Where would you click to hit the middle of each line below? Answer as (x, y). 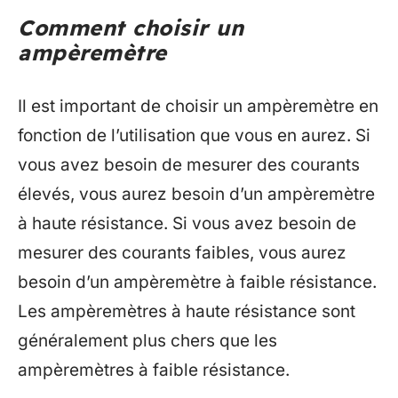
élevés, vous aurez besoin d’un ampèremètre (196, 195)
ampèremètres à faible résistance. (154, 370)
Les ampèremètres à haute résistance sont (187, 312)
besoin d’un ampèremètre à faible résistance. (197, 283)
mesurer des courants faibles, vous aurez (182, 253)
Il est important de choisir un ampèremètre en (198, 107)
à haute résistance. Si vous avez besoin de (187, 224)
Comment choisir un (131, 27)
